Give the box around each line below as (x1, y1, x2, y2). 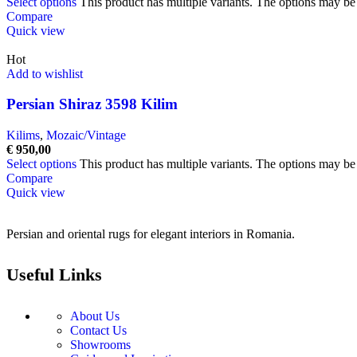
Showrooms (70, 337, 131, 351)
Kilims (6, 128, 40, 143)
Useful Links (6, 265, 102, 285)
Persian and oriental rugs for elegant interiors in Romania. (6, 227, 295, 241)
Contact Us (70, 323, 127, 337)
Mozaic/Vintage (46, 128, 126, 143)
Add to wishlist (6, 66, 83, 80)
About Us (70, 308, 120, 323)
